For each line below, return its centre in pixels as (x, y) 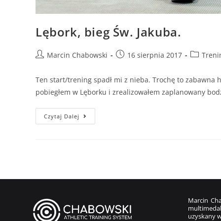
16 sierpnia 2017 (155, 55)
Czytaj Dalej (62, 116)
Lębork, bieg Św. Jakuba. (109, 32)
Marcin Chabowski (77, 55)
